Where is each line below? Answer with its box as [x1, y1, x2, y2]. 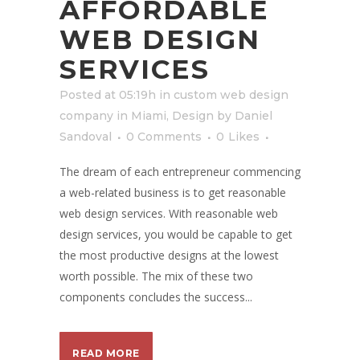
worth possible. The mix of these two [59, 268, 253, 284]
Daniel [235, 108, 272, 123]
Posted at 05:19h [59, 88, 156, 102]
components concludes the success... [59, 289, 252, 305]
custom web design [174, 88, 288, 102]
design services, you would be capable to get [59, 227, 292, 242]
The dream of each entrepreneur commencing [59, 164, 301, 179]
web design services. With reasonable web [59, 206, 278, 221]
